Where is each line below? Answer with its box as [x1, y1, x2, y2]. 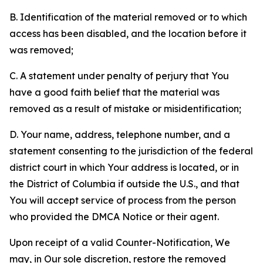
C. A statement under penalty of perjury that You [9, 70, 229, 82]
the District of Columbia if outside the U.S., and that [9, 178, 240, 190]
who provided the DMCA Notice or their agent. [9, 211, 219, 222]
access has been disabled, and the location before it [9, 28, 247, 39]
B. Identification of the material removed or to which [9, 11, 247, 23]
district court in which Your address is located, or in [9, 161, 239, 173]
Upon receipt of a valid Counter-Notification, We [9, 237, 230, 248]
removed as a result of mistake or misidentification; [9, 103, 241, 114]
